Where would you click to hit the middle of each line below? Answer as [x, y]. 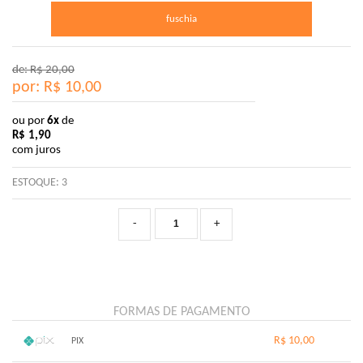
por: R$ [38, 88]
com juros [36, 150]
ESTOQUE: [37, 183]
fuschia [181, 19]
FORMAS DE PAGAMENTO [181, 312]
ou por [30, 121]
